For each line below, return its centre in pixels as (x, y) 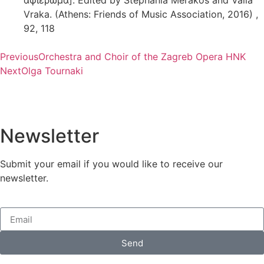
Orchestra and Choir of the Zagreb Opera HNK (142, 56)
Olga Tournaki (52, 70)
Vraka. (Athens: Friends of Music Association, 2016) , (141, 14)
